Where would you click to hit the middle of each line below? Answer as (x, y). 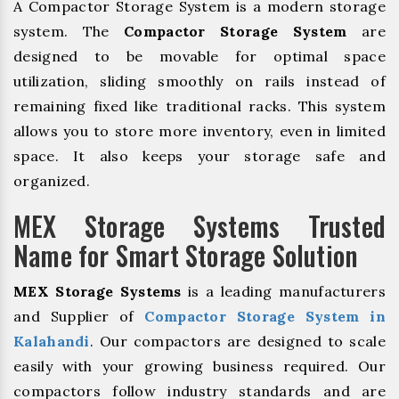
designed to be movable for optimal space (199, 57)
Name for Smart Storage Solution (186, 256)
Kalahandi (52, 342)
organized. (52, 181)
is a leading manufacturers (283, 292)
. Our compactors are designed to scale (237, 342)
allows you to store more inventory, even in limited (199, 131)
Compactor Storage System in (265, 317)
